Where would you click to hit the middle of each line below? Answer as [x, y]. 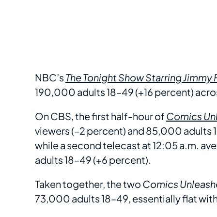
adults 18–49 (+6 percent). [93, 160]
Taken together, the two [89, 184]
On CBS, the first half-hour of [101, 116]
